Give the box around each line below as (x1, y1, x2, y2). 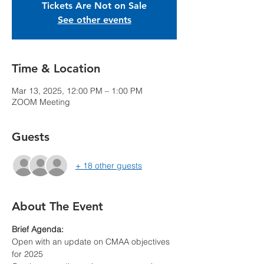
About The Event (12, 199, 103, 213)
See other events (57, 14, 131, 25)
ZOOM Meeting (12, 97, 70, 107)
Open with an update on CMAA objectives (12, 236, 172, 247)
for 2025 (12, 249, 43, 259)
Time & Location (12, 61, 100, 75)
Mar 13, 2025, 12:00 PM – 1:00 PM (12, 85, 143, 96)
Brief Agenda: (12, 224, 64, 235)
